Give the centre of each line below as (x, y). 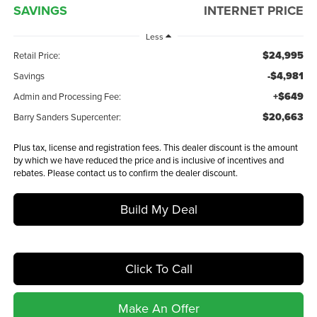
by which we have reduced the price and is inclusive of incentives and (148, 160)
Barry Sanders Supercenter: (67, 116)
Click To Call (158, 268)
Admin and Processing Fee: (67, 96)
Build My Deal (158, 209)
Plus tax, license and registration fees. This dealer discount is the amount (155, 147)
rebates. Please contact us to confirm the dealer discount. (125, 172)
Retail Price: (36, 55)
